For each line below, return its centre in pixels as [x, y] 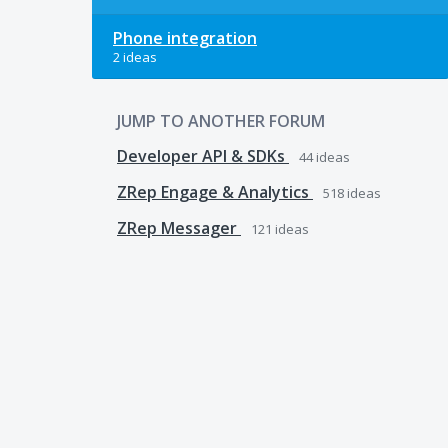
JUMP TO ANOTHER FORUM [221, 121]
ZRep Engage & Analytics [215, 192]
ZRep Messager [179, 228]
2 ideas [135, 57]
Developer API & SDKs [203, 156]
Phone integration [185, 38]
